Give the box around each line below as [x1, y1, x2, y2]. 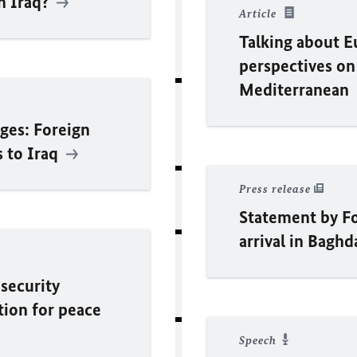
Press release [239, 182, 314, 196]
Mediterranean [239, 78, 353, 100]
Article [239, 6, 280, 21]
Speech [239, 333, 280, 347]
